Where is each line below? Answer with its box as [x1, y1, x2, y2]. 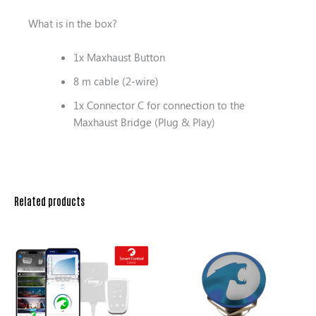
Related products [14, 194, 85, 208]
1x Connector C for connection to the [73, 97, 245, 112]
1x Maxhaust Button [73, 49, 165, 64]
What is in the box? [28, 16, 117, 31]
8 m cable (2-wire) [73, 73, 159, 88]
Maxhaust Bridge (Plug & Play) [73, 114, 215, 129]
